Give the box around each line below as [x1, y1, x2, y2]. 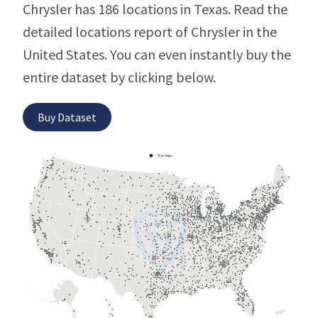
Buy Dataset [38, 110, 97, 125]
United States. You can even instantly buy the [23, 45, 291, 64]
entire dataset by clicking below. [23, 68, 216, 87]
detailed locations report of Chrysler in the [23, 23, 277, 41]
